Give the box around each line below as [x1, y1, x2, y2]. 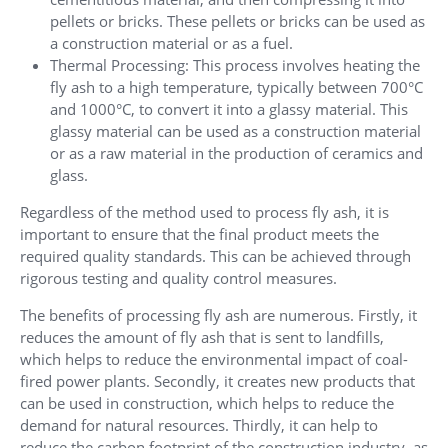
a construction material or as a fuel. [50, 33, 293, 54]
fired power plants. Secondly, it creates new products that [20, 371, 415, 392]
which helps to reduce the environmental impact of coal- [20, 349, 408, 370]
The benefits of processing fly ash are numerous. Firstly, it [20, 305, 417, 326]
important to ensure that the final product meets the [20, 224, 379, 245]
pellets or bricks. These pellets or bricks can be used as [50, 11, 425, 32]
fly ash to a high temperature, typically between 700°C [50, 77, 423, 98]
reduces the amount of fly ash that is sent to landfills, [20, 327, 384, 348]
